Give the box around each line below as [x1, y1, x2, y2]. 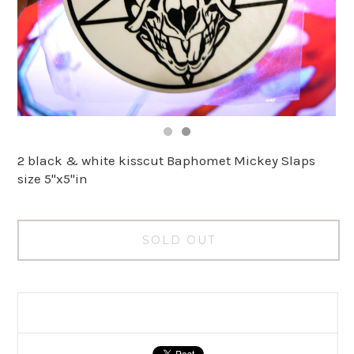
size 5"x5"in [17, 171, 88, 187]
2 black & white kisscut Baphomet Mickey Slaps [17, 153, 316, 169]
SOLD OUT [141, 233, 216, 248]
